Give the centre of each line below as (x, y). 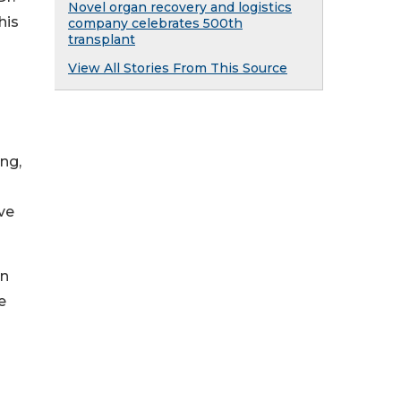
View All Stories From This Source (178, 68)
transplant (102, 39)
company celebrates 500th (155, 23)
